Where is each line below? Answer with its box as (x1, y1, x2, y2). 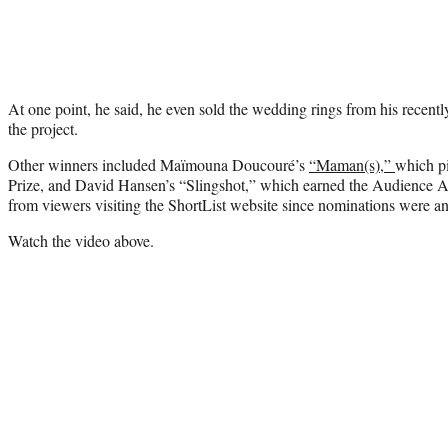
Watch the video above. (8, 229, 154, 251)
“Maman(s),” (309, 153, 395, 175)
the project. (8, 117, 78, 139)
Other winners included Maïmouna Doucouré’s (8, 153, 309, 175)
